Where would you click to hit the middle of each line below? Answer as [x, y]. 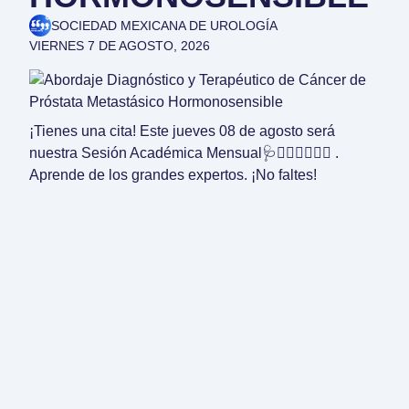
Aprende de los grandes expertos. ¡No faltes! [173, 175]
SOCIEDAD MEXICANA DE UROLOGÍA [164, 26]
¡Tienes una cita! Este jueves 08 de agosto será [182, 131]
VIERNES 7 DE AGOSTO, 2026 [120, 46]
